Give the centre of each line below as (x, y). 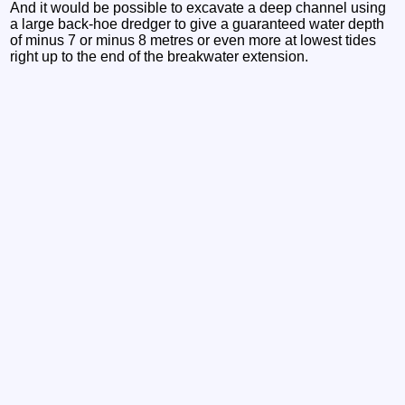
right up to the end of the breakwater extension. (160, 57)
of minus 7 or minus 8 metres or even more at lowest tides (193, 41)
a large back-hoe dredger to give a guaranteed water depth (198, 24)
